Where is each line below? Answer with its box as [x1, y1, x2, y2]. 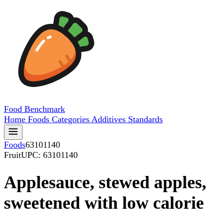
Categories [52, 114, 91, 124]
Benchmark [24, 104, 65, 114]
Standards [128, 114, 163, 124]
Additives [91, 114, 128, 124]
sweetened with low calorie [4, 193, 204, 213]
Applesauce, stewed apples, [4, 173, 206, 193]
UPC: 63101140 [21, 150, 78, 160]
